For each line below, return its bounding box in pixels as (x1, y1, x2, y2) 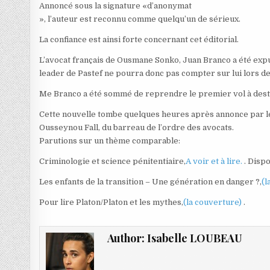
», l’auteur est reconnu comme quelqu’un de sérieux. (39, 14, 241, 24)
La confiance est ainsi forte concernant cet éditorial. (39, 35, 239, 45)
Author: (107, 231, 147, 246)
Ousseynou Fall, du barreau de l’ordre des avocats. (39, 123, 234, 133)
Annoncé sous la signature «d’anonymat (39, 1, 192, 11)
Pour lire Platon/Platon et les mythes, (39, 198, 184, 207)
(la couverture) (183, 198, 244, 207)
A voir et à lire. (186, 157, 245, 166)
